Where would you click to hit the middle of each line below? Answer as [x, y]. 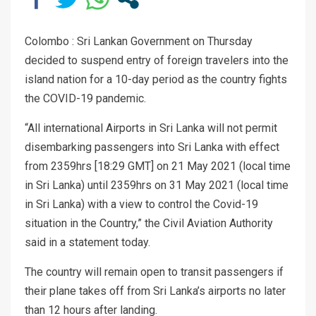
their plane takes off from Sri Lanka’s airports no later [155, 291]
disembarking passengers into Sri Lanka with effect [152, 147]
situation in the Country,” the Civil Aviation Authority [149, 223]
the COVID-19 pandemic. [85, 98]
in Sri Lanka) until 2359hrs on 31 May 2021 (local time [157, 185]
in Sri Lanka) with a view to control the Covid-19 [141, 204]
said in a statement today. [87, 242]
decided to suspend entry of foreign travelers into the [157, 60]
